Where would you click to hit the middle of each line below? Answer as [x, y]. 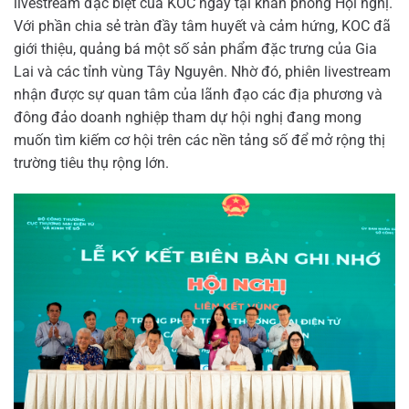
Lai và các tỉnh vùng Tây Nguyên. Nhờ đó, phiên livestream [202, 72]
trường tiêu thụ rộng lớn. [91, 163]
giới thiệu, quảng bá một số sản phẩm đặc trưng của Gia [195, 49]
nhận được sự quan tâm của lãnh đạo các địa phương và [198, 95]
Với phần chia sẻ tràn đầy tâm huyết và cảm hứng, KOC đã [202, 26]
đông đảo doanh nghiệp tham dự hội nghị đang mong [188, 118]
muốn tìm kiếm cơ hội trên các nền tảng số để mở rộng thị [199, 141]
